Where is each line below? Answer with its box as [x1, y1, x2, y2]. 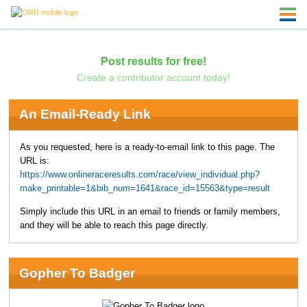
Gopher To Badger [19, 265, 135, 280]
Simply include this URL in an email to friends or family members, [19, 207, 280, 217]
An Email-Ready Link [19, 107, 151, 122]
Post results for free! [100, 54, 206, 67]
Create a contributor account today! [76, 71, 230, 83]
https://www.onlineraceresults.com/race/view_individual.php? [19, 169, 260, 180]
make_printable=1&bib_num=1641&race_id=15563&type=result [19, 183, 270, 193]
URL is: [19, 156, 49, 166]
